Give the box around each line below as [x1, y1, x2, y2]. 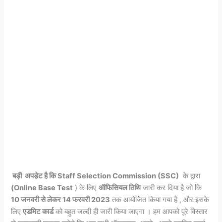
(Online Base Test [11, 183, 73, 193]
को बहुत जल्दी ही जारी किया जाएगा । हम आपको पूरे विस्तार [54, 207, 208, 217]
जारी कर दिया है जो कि [141, 183, 202, 193]
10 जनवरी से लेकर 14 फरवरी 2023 [11, 195, 111, 205]
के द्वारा [179, 171, 201, 181]
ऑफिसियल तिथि [99, 183, 141, 193]
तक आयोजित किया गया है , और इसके [110, 195, 210, 205]
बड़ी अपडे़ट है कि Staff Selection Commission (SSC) [11, 171, 179, 181]
